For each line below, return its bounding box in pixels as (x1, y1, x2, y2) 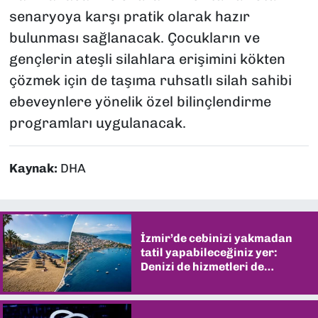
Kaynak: (9, 161, 60, 176)
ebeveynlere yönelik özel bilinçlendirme (9, 93, 271, 111)
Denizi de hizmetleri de (140, 260, 264, 274)
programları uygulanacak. (9, 114, 186, 132)
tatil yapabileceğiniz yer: (140, 246, 278, 260)
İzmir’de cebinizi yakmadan (140, 231, 292, 246)
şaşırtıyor (140, 274, 197, 288)
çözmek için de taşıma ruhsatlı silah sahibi (9, 72, 292, 89)
